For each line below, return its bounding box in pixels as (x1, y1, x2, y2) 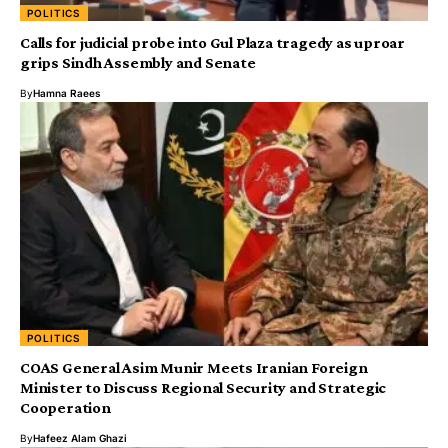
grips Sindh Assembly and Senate (20, 53, 256, 71)
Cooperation (20, 399, 111, 417)
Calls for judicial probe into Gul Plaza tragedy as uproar (20, 33, 405, 51)
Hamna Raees (33, 86, 101, 99)
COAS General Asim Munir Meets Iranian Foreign (20, 359, 368, 377)
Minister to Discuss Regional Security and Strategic (20, 379, 387, 397)
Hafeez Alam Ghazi (33, 432, 127, 445)
